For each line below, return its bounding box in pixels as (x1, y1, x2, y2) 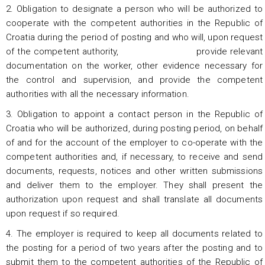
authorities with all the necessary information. (6, 88, 189, 99)
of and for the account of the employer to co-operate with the (6, 137, 263, 148)
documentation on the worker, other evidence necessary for (6, 60, 263, 71)
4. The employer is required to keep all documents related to (6, 228, 263, 239)
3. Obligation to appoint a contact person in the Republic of (6, 108, 263, 119)
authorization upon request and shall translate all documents (6, 193, 263, 205)
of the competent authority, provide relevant (6, 46, 263, 57)
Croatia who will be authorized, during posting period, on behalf (6, 122, 263, 134)
